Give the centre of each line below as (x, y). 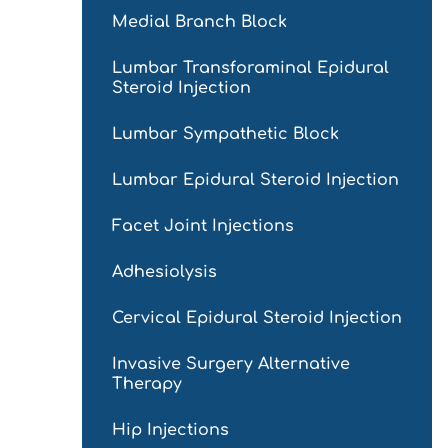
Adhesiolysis (164, 272)
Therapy (147, 384)
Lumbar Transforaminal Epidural (250, 68)
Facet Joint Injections (203, 226)
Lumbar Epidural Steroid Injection (255, 180)
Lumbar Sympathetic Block (225, 134)
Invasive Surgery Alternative (231, 364)
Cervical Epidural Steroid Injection (257, 318)
